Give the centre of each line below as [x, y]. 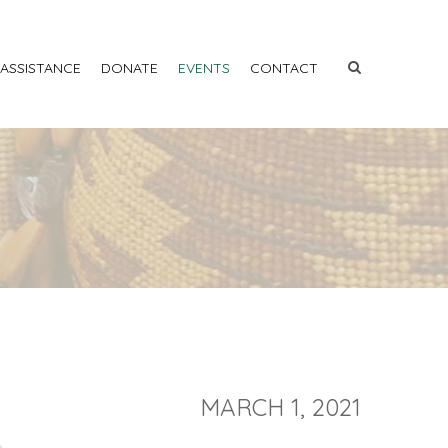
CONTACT [284, 68]
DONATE [129, 68]
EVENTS [204, 68]
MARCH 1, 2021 [280, 407]
